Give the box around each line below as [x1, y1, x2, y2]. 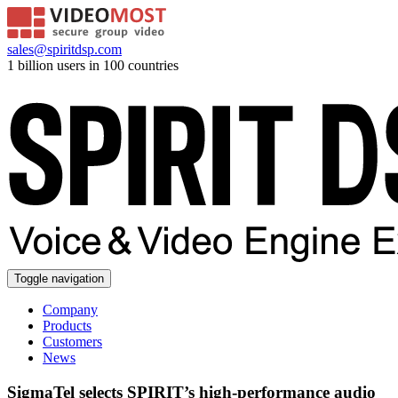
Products [43, 318, 92, 333]
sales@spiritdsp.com [7, 42, 122, 57]
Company [43, 302, 98, 317]
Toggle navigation [14, 272, 104, 285]
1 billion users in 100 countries [7, 58, 179, 73]
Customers [43, 334, 102, 349]
